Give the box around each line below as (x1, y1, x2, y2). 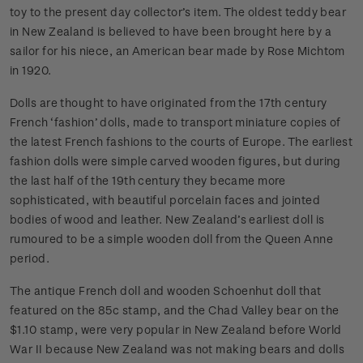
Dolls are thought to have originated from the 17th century (10, 96, 327, 110)
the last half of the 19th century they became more (10, 173, 286, 188)
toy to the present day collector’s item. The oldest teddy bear (10, 5, 347, 19)
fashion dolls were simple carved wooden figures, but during (10, 154, 341, 169)
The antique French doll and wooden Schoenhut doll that (10, 284, 322, 298)
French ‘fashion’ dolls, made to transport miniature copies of (10, 115, 341, 130)
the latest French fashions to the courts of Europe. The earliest (10, 135, 352, 149)
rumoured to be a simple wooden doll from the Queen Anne (10, 232, 334, 246)
